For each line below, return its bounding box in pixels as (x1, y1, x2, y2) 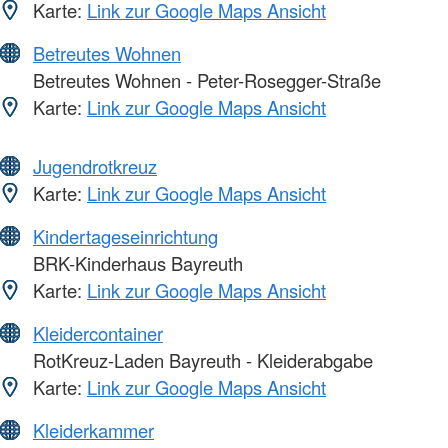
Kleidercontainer (33, 320, 163, 347)
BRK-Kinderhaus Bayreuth (28, 250, 243, 277)
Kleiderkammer (33, 417, 154, 444)
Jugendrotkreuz (33, 153, 157, 180)
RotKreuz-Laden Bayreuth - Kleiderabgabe (28, 347, 373, 374)
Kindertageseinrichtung (33, 223, 218, 250)
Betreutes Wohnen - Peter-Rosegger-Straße (28, 67, 381, 94)
